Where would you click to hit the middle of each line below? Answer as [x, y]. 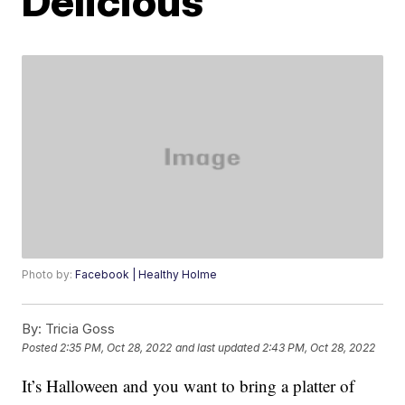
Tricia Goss [79, 328]
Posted [41, 347]
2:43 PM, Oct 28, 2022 [319, 347]
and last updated [218, 347]
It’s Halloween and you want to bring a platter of [188, 385]
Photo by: [49, 274]
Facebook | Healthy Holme [146, 274]
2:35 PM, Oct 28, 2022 [116, 347]
